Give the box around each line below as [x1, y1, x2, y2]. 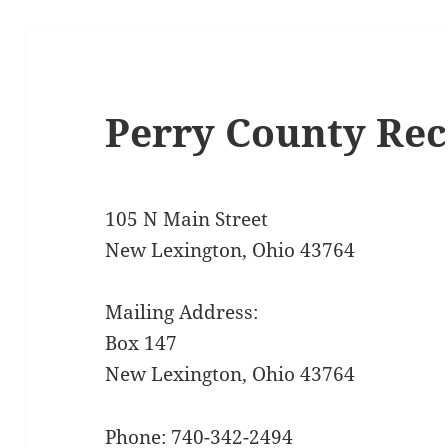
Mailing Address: [105, 299, 259, 326]
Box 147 [105, 330, 178, 357]
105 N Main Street [105, 205, 269, 232]
